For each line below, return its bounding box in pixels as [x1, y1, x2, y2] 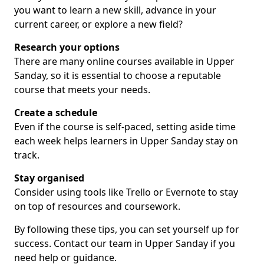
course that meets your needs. [14, 83, 150, 96]
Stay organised [14, 171, 84, 184]
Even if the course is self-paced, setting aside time [14, 120, 236, 133]
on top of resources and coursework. [14, 200, 180, 213]
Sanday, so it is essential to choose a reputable [14, 69, 221, 82]
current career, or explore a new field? [14, 18, 183, 31]
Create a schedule [14, 106, 97, 119]
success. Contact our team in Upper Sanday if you [14, 237, 235, 250]
